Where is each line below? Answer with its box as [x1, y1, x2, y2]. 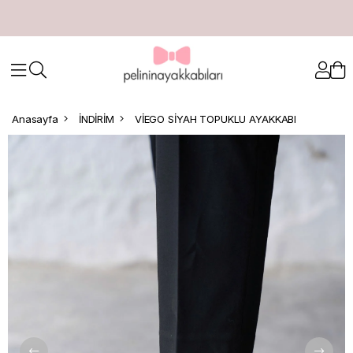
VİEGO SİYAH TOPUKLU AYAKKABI [134, 113, 297, 125]
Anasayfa [12, 113, 58, 125]
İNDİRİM [78, 113, 114, 125]
